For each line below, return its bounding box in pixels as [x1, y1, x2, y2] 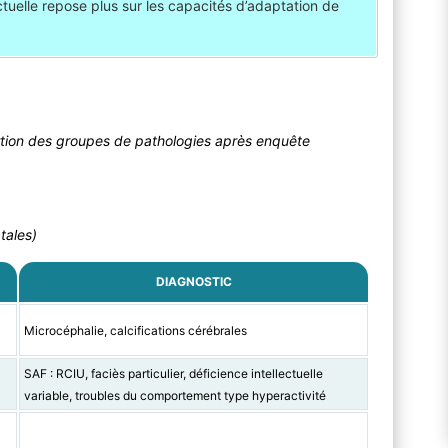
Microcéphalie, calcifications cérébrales [23, 323, 247, 339]
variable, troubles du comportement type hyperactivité [23, 388, 326, 404]
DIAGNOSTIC [155, 274, 232, 290]
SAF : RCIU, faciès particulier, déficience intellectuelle [23, 366, 323, 382]
